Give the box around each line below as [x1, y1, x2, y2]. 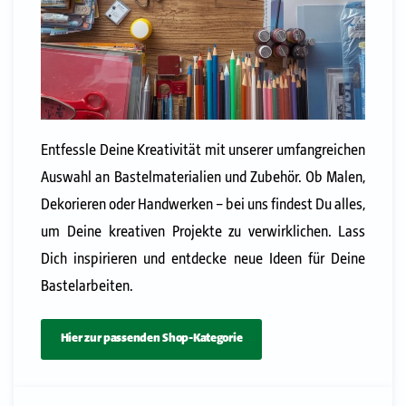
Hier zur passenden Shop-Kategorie [60, 333, 243, 346]
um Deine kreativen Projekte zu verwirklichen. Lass [41, 223, 365, 241]
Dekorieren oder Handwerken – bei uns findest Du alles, [41, 196, 365, 214]
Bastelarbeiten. [41, 277, 133, 295]
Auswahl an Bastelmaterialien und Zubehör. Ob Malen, [41, 169, 365, 187]
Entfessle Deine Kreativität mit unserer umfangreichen [41, 141, 365, 159]
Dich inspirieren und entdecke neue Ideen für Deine [41, 250, 365, 268]
